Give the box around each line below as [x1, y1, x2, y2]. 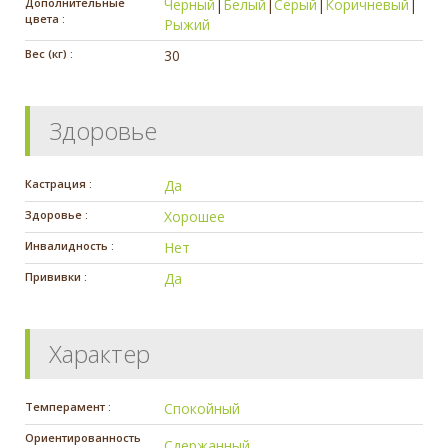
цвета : [25, 10, 65, 26]
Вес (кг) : [25, 45, 73, 61]
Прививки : [25, 268, 87, 284]
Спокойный [164, 398, 241, 418]
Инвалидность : [25, 237, 114, 253]
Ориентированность [25, 429, 141, 445]
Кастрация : [25, 175, 92, 191]
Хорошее [164, 206, 226, 226]
